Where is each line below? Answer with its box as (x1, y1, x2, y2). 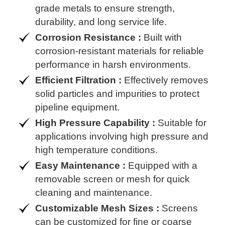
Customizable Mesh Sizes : (35, 202, 162, 213)
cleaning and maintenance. (35, 187, 152, 198)
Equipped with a (128, 160, 197, 171)
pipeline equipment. (35, 101, 120, 113)
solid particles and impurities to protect (35, 88, 199, 99)
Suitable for (158, 117, 206, 128)
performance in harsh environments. (35, 59, 191, 70)
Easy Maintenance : (35, 160, 128, 171)
